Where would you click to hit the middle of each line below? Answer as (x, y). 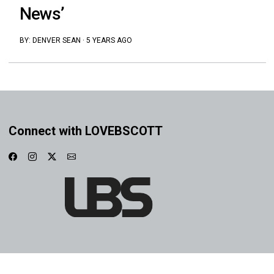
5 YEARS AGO (109, 41)
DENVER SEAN (56, 41)
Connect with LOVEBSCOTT (85, 131)
